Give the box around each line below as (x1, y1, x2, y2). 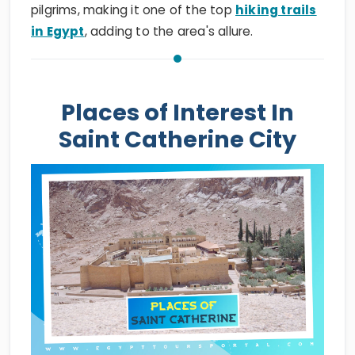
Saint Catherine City (59, 124, 296, 156)
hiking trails (235, 2, 317, 19)
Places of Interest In (61, 97, 294, 129)
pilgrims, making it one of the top (31, 2, 235, 19)
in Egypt (31, 23, 85, 40)
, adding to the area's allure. (84, 23, 254, 40)
